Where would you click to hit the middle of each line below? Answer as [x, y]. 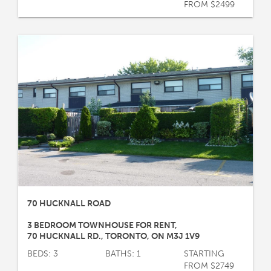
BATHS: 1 [123, 253]
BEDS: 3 [43, 253]
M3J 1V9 [183, 236]
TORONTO [126, 236]
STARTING [204, 253]
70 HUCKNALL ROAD [69, 203]
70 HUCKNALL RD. [64, 236]
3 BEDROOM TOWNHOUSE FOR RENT [101, 225]
